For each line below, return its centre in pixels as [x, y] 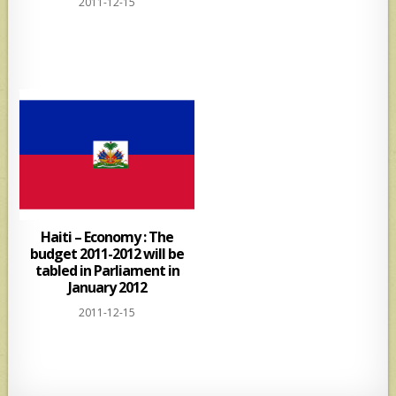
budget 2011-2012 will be [107, 253]
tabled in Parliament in [107, 270]
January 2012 [107, 287]
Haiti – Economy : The [107, 236]
